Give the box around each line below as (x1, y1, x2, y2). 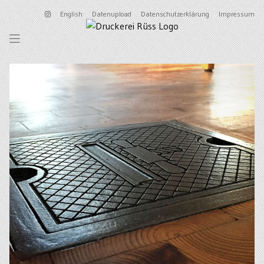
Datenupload (92, 9, 131, 18)
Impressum (219, 9, 255, 18)
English (60, 9, 82, 18)
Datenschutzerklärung (141, 9, 209, 18)
